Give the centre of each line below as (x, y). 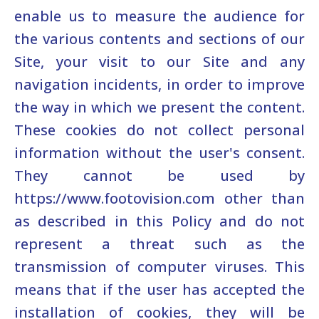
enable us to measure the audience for (159, 16)
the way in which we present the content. (159, 107)
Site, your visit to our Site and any (159, 61)
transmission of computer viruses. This (159, 266)
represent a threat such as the (159, 244)
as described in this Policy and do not (159, 221)
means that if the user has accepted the (159, 289)
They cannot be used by (159, 175)
